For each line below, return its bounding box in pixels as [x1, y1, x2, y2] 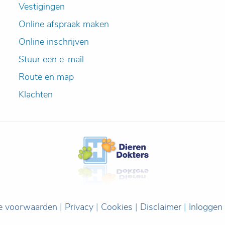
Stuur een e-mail [19, 53, 84, 65]
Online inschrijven [19, 36, 89, 48]
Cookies [101, 201, 133, 213]
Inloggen [189, 201, 222, 213]
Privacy [65, 201, 93, 213]
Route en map [19, 71, 74, 83]
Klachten [19, 88, 53, 100]
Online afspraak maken [19, 18, 109, 30]
